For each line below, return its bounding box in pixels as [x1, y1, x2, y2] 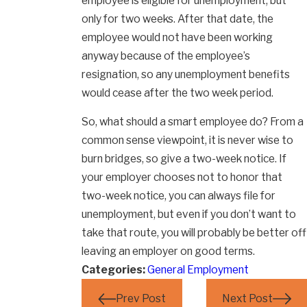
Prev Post [116, 292, 167, 306]
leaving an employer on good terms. [82, 245, 256, 258]
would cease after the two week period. [82, 86, 274, 99]
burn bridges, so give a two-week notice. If [82, 152, 287, 166]
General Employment [147, 263, 249, 277]
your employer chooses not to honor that [82, 171, 283, 184]
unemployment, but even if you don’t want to [82, 208, 297, 221]
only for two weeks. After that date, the [82, 12, 274, 25]
